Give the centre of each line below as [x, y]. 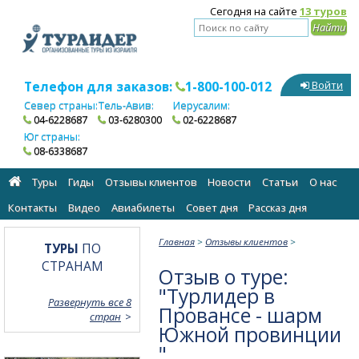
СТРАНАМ [72, 266]
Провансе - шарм [241, 315]
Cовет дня [212, 208]
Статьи [280, 182]
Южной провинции [250, 334]
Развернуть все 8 [90, 302]
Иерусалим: [201, 105]
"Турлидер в [217, 296]
